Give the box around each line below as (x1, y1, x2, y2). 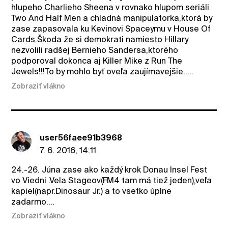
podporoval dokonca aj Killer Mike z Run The (11, 56, 183, 66)
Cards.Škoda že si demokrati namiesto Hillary (11, 35, 189, 45)
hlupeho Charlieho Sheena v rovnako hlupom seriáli (11, 3, 210, 13)
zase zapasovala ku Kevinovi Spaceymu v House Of (11, 24, 211, 34)
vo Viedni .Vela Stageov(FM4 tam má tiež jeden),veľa (11, 175, 212, 185)
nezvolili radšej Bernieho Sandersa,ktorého (11, 45, 179, 55)
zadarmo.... (11, 196, 55, 207)
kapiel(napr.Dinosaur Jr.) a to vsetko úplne (11, 186, 172, 196)
